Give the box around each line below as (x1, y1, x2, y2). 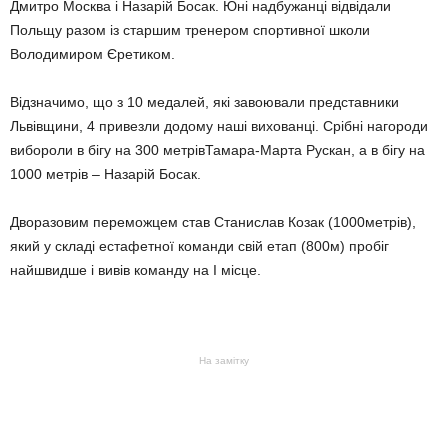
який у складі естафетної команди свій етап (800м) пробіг (10, 238, 389, 254)
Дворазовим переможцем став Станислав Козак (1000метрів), (10, 214, 416, 230)
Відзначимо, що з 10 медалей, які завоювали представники (10, 94, 399, 110)
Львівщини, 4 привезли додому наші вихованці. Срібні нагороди (10, 118, 428, 134)
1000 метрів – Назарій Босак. (10, 166, 201, 182)
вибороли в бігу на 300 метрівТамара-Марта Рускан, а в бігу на (10, 142, 425, 158)
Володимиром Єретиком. (10, 46, 175, 62)
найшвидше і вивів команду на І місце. (10, 262, 261, 278)
